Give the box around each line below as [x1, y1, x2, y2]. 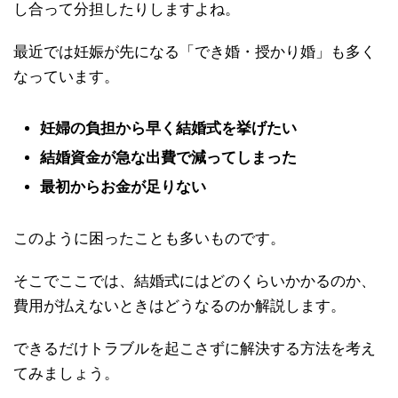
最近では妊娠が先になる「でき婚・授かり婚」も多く [13, 44, 376, 61]
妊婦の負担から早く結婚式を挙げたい [40, 120, 297, 138]
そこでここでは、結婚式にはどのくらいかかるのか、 [13, 273, 376, 291]
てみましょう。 [13, 365, 119, 383]
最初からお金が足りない [40, 179, 206, 196]
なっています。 [13, 68, 119, 86]
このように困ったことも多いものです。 [13, 230, 285, 248]
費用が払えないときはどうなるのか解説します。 [13, 298, 346, 315]
